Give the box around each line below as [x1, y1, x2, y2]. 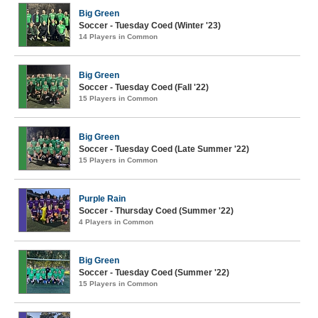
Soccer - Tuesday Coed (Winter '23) [79, 21, 221, 31]
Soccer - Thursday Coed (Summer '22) [79, 206, 234, 216]
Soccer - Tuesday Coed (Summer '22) [79, 268, 229, 278]
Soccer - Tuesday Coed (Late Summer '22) [79, 144, 249, 154]
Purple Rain [79, 194, 126, 204]
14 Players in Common [79, 33, 158, 40]
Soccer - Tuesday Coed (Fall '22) [79, 82, 209, 92]
